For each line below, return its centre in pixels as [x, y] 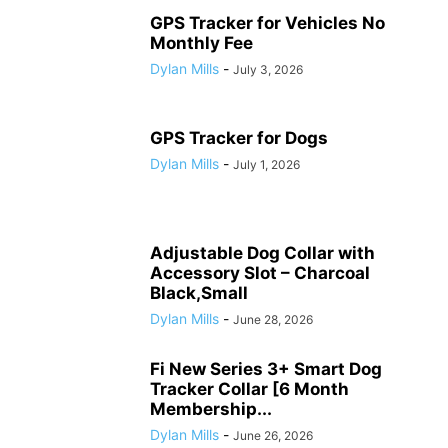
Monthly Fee [201, 42]
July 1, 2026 [266, 164]
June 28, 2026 [273, 319]
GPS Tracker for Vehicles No [267, 22]
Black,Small [199, 292]
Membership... [211, 408]
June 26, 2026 [273, 435]
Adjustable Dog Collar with [262, 252]
